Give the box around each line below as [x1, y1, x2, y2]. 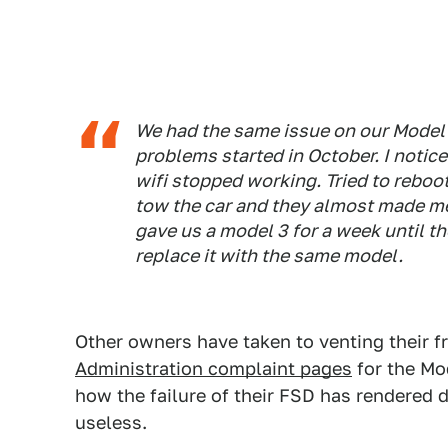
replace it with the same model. [135, 245, 403, 266]
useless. [75, 412, 147, 433]
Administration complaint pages [75, 358, 352, 379]
